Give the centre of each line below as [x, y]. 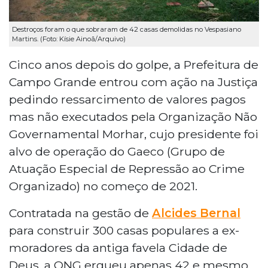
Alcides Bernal [196, 213]
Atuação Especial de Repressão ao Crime [127, 168]
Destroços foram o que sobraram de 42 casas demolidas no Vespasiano [127, 29]
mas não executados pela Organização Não [133, 116]
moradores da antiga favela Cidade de [118, 247]
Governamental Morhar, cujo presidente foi [134, 134]
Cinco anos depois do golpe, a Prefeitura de [134, 64]
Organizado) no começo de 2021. [103, 186]
